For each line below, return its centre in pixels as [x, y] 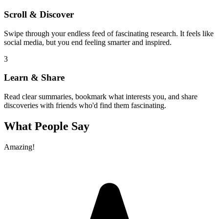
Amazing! [19, 147]
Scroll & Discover [39, 14]
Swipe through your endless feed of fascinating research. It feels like [109, 33]
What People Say [47, 126]
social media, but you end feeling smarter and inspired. [88, 42]
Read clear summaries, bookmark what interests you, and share [101, 97]
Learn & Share [34, 78]
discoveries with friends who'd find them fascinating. [85, 106]
